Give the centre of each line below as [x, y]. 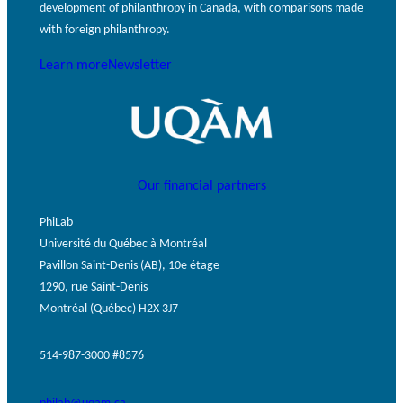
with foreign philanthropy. [105, 29]
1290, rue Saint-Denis [94, 286]
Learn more [74, 65]
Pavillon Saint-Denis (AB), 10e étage [130, 264]
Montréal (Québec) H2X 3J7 [109, 307]
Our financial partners [201, 185]
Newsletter [140, 65]
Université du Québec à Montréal [123, 242]
